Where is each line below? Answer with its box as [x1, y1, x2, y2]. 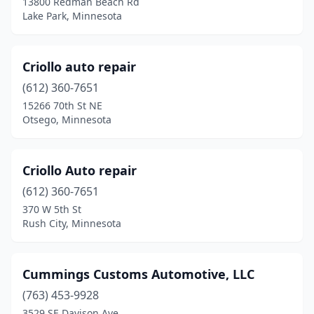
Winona [22, 1, 66, 17]
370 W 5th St [22, 203, 81, 216]
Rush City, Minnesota [22, 217, 121, 230]
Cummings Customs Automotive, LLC [22, 266, 254, 282]
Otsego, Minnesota [22, 113, 111, 126]
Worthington [22, 29, 94, 45]
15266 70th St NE [22, 99, 102, 112]
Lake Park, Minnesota [22, 9, 122, 22]
